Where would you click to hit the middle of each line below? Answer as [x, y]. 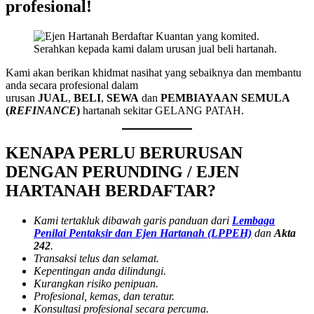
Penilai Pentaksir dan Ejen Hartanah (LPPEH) [143, 233]
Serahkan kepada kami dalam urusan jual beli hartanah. [155, 48]
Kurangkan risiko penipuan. [96, 283]
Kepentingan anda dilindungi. [100, 271]
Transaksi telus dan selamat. [96, 258]
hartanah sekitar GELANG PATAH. [163, 110]
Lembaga [253, 220]
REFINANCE [43, 110]
